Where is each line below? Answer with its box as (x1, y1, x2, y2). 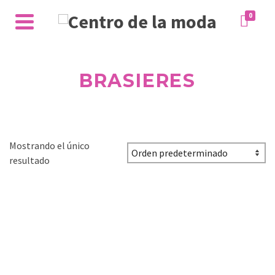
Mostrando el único (9, 139, 90, 152)
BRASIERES (79, 69, 196, 92)
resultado (9, 154, 50, 166)
